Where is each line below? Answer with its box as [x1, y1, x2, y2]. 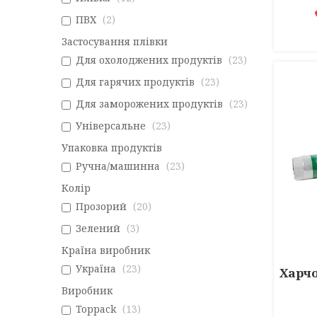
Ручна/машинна [76, 159, 160, 173]
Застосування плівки [62, 35, 168, 48]
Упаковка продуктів [62, 141, 162, 154]
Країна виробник [62, 243, 150, 257]
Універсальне [76, 119, 146, 132]
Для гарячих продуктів [76, 75, 195, 88]
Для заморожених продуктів [76, 97, 223, 110]
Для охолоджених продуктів [76, 53, 222, 67]
